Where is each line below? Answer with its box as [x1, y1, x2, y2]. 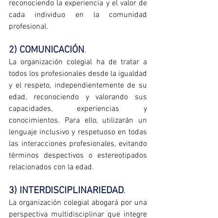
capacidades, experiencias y [9, 104, 147, 114]
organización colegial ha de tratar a [17, 57, 147, 68]
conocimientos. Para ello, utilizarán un [9, 116, 147, 126]
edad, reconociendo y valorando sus [9, 92, 147, 103]
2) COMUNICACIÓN [9, 44, 84, 56]
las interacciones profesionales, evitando [9, 139, 147, 149]
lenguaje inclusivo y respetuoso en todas [9, 127, 147, 138]
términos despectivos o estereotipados [9, 151, 147, 161]
